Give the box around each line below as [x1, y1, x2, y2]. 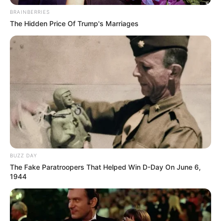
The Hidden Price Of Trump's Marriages [10, 19, 139, 28]
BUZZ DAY [10, 152, 37, 159]
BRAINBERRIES [10, 8, 50, 15]
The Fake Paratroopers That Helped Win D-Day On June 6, [10, 163, 201, 172]
